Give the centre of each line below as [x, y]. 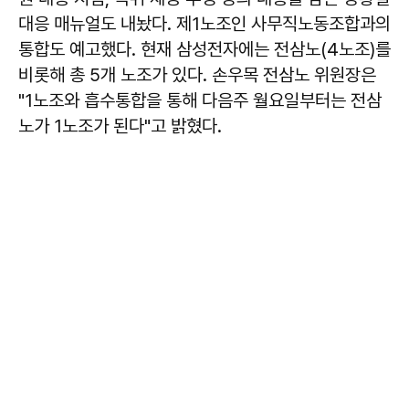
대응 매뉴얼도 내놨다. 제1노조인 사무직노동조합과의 [204, 23]
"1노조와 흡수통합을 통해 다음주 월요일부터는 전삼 [200, 100]
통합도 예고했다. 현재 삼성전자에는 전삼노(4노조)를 [204, 49]
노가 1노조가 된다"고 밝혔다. [122, 126]
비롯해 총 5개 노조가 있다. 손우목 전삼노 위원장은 [197, 74]
